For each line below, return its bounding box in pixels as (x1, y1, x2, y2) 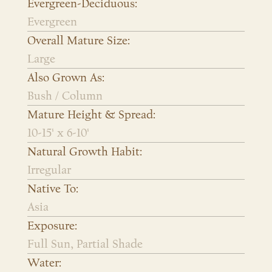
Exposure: (27, 219, 77, 233)
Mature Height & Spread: (27, 107, 155, 121)
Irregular (27, 163, 71, 177)
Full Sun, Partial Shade (27, 237, 143, 251)
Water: (27, 256, 61, 270)
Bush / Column (27, 89, 103, 103)
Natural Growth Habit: (27, 144, 142, 158)
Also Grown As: (27, 70, 104, 84)
